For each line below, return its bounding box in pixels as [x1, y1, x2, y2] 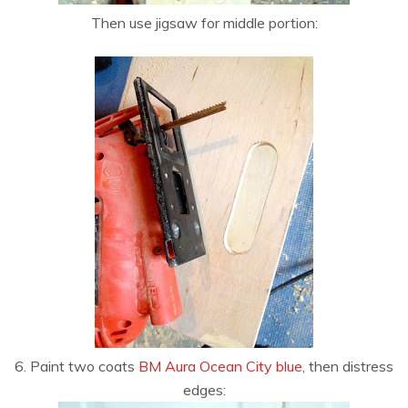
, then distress [302, 357, 393, 376]
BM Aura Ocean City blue [138, 357, 302, 376]
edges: [182, 381, 226, 400]
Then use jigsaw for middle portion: [90, 14, 318, 33]
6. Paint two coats [15, 357, 138, 376]
